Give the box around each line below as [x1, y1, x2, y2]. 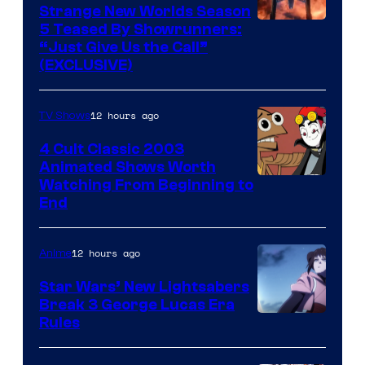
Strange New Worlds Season [39, 2, 251, 20]
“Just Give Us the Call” [39, 37, 208, 56]
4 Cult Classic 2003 [39, 139, 184, 158]
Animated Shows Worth [39, 157, 216, 176]
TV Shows [39, 108, 90, 122]
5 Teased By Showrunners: [39, 20, 242, 38]
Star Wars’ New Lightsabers [39, 277, 249, 296]
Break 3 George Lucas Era [39, 295, 235, 314]
